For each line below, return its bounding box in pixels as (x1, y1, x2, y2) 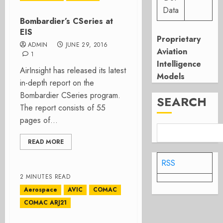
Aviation (157, 46, 188, 57)
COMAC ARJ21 (24, 198, 67, 207)
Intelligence (157, 58, 202, 70)
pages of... (20, 114, 58, 126)
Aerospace (24, 185, 57, 194)
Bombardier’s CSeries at (20, 15, 113, 27)
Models (157, 71, 185, 82)
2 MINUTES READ (20, 172, 71, 181)
